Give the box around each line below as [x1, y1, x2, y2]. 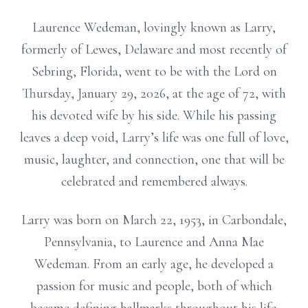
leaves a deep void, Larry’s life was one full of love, [19, 129, 289, 146]
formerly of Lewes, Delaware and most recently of [21, 41, 287, 58]
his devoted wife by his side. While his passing [32, 107, 276, 124]
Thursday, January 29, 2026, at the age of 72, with [22, 85, 286, 102]
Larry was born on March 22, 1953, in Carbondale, [21, 212, 287, 228]
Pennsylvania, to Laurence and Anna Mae [44, 234, 264, 250]
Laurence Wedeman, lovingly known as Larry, [32, 19, 276, 36]
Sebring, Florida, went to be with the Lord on [31, 63, 277, 80]
